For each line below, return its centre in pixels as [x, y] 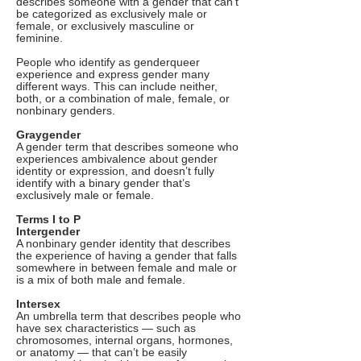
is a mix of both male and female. [101, 280]
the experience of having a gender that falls [127, 256]
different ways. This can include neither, [117, 87]
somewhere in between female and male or [127, 268]
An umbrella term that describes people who [129, 316]
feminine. [39, 38]
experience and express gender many [113, 75]
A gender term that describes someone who [127, 147]
